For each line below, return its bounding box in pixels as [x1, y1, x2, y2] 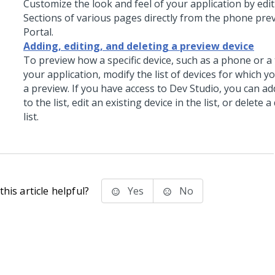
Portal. [23, 25, 53, 39]
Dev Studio [169, 82, 219, 96]
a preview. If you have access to [23, 82, 169, 96]
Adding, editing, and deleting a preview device [23, 39, 254, 53]
